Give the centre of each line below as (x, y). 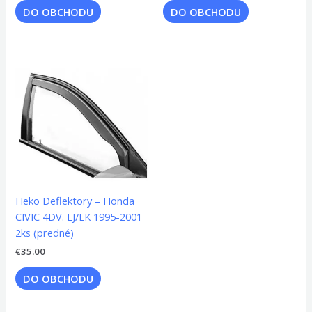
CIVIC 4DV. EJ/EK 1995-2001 (79, 216)
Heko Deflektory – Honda (75, 200)
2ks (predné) (45, 232)
